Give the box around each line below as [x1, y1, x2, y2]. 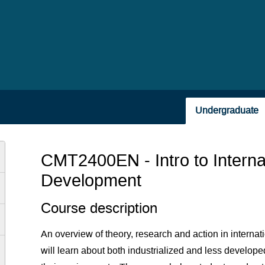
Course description [41, 200, 158, 216]
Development [41, 171, 142, 190]
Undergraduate [195, 105, 258, 115]
